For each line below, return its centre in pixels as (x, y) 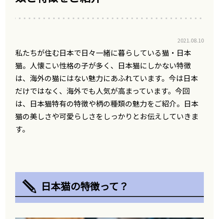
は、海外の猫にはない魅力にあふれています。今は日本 (107, 78)
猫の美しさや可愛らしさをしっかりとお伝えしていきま (107, 116)
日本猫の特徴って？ (85, 186)
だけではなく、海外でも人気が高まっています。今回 (103, 90)
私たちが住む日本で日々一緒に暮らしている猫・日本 (103, 52)
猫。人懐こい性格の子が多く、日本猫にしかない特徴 (103, 65)
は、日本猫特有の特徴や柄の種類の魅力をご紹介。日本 (107, 103)
